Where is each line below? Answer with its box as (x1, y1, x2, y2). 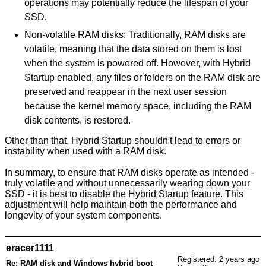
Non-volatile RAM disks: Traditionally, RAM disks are (24, 29, 246, 40)
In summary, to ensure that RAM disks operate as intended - (5, 167, 255, 178)
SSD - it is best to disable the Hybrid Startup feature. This (5, 188, 244, 199)
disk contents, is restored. (24, 115, 131, 125)
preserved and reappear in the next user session (24, 86, 227, 97)
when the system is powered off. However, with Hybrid (24, 58, 251, 68)
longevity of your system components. (5, 210, 163, 220)
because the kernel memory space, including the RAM (24, 100, 252, 111)
